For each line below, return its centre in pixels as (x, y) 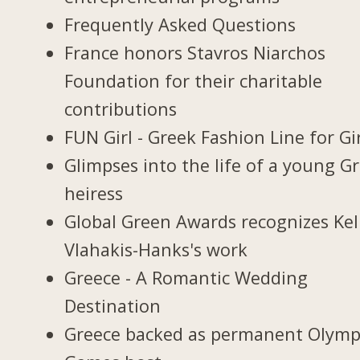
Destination (113, 305)
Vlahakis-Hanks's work (156, 249)
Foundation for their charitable (194, 80)
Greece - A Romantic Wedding (186, 277)
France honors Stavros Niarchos (195, 52)
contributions (121, 108)
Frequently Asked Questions (180, 24)
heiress (94, 193)
